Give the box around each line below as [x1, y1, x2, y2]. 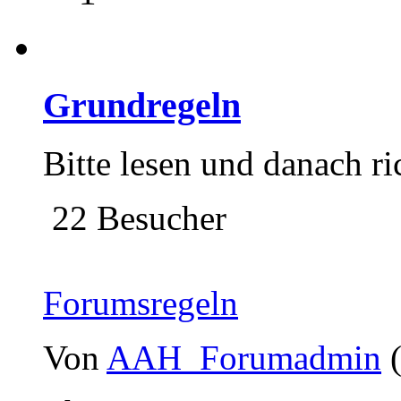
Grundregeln [43, 84, 241, 125]
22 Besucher [43, 198, 226, 237]
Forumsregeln [43, 283, 238, 322]
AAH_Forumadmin [107, 337, 381, 377]
